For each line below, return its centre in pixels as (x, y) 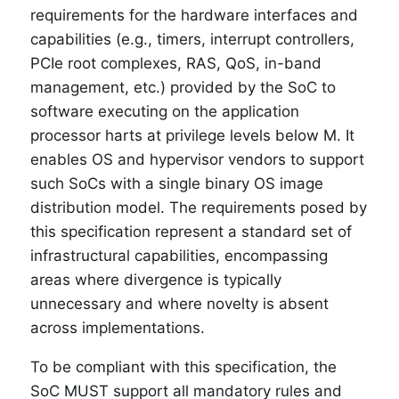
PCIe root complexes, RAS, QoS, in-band (176, 63)
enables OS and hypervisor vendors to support (197, 159)
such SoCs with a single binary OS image (177, 183)
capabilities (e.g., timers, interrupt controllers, (192, 39)
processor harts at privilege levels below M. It (192, 135)
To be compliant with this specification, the (183, 366)
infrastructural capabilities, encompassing (179, 255)
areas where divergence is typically (156, 279)
